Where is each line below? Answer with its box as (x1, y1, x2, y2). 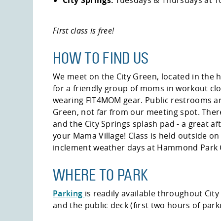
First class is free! (53, 25, 114, 37)
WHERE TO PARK (53, 166, 148, 185)
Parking (53, 187, 85, 199)
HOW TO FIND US (53, 49, 149, 68)
